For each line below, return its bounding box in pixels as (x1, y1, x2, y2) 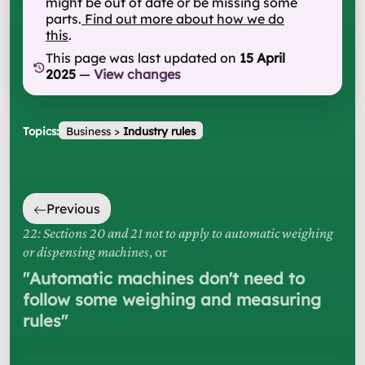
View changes (94, 66, 181, 82)
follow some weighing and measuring (23, 289, 321, 310)
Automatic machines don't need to (29, 268, 305, 289)
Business (65, 123, 111, 138)
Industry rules (122, 123, 196, 138)
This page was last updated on (46, 50, 236, 66)
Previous (46, 200, 100, 218)
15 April (240, 50, 285, 66)
